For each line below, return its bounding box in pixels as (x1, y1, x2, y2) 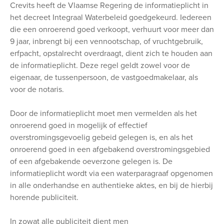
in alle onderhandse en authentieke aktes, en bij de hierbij (10, 180, 213, 190)
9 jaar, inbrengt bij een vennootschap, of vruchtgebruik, (10, 36, 203, 46)
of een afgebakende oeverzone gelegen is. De (10, 156, 172, 166)
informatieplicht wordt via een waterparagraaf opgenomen (10, 168, 213, 178)
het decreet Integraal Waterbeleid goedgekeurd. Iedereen (10, 12, 211, 22)
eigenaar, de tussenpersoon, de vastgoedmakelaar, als (10, 72, 198, 82)
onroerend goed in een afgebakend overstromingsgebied (10, 144, 210, 154)
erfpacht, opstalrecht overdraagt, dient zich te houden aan (10, 48, 212, 58)
